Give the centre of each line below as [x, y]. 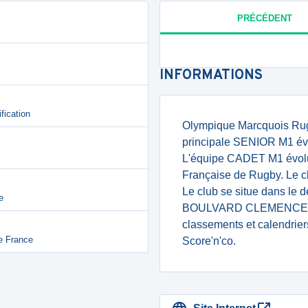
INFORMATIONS [211, 76]
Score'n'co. [209, 241]
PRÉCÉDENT [264, 18]
